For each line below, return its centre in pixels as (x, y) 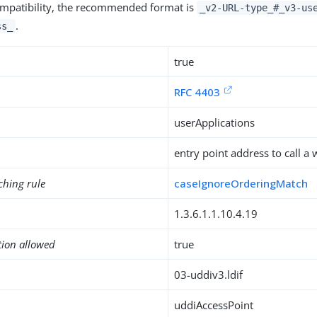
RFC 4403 (197, 92)
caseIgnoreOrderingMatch (241, 183)
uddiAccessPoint (214, 305)
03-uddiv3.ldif (209, 275)
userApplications (215, 122)
